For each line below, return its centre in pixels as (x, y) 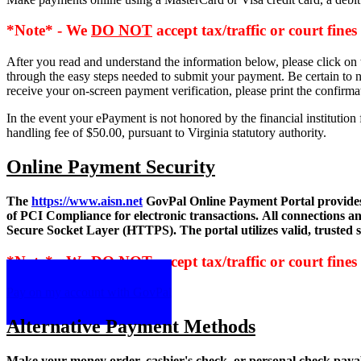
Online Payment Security (111, 167)
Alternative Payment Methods (131, 327)
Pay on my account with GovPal (89, 293)
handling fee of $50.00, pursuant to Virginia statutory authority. (166, 133)
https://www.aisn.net (87, 201)
